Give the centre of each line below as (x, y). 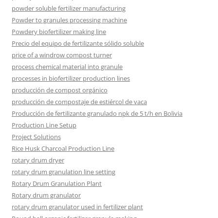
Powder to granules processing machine (69, 20)
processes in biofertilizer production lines (71, 79)
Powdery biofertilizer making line (59, 32)
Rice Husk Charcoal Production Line (63, 149)
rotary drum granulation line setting (64, 172)
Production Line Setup (44, 125)
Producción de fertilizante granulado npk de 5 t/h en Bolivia (97, 114)
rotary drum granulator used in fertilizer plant (77, 207)
